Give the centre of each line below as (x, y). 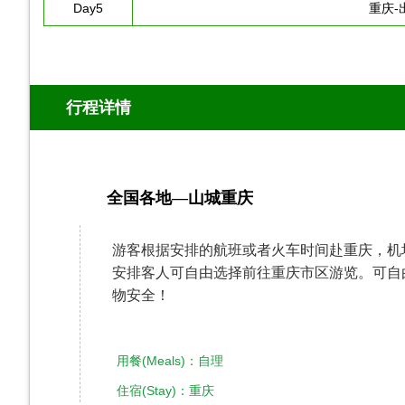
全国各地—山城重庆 (180, 198)
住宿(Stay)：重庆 (165, 391)
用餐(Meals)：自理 (199, 361)
